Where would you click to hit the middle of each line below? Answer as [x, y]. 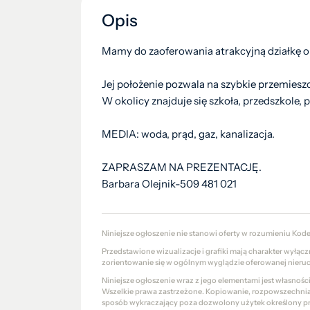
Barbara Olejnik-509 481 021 [169, 184]
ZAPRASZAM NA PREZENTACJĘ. [182, 167]
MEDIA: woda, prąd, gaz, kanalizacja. [188, 134]
